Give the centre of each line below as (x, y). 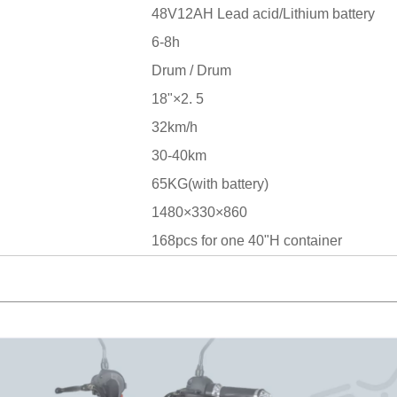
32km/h (175, 127)
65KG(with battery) (210, 184)
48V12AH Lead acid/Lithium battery (263, 14)
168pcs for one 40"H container (249, 241)
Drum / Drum (191, 70)
